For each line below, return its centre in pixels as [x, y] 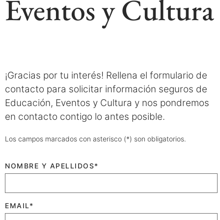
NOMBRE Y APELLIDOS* [52, 166]
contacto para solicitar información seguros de [106, 89]
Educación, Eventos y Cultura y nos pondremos [107, 103]
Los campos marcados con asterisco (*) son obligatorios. [96, 139]
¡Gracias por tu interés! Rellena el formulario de [106, 75]
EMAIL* [19, 206]
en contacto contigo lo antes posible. [85, 117]
